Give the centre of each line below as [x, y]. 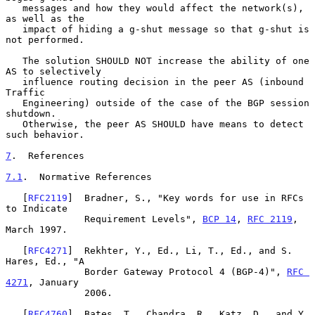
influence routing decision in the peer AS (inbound [14, 82]
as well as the [45, 18]
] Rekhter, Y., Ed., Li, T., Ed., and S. [180, 250]
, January [53, 282]
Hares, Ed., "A [45, 261]
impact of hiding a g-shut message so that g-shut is [14, 29]
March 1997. [37, 229]
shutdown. [31, 113]
